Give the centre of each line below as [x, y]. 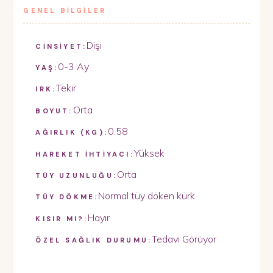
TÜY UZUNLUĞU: [76, 175]
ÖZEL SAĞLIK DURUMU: [94, 240]
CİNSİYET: [61, 46]
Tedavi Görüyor [184, 239]
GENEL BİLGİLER [65, 10]
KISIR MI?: [62, 218]
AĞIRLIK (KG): [72, 133]
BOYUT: [54, 111]
